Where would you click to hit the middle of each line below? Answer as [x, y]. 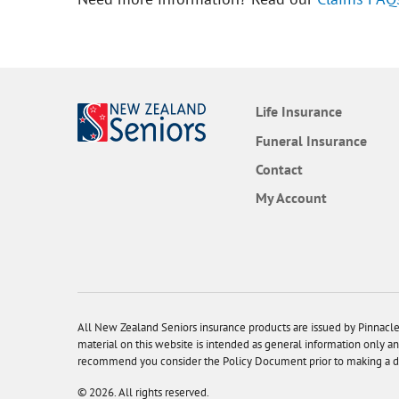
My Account [291, 198]
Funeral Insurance [311, 140]
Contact [279, 170]
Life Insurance [299, 112]
